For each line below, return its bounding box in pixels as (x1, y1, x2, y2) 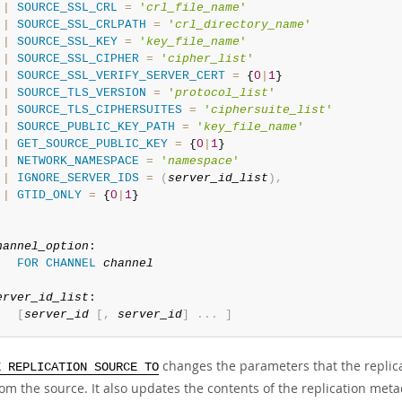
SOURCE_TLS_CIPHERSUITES (16, 103, 182, 117)
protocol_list (174, 86, 268, 100)
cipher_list (167, 52, 247, 66)
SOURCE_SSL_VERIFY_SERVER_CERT (16, 69, 225, 83)
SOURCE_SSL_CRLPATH (16, 18, 146, 31)
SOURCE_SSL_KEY (16, 35, 118, 48)
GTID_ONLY (16, 188, 82, 202)
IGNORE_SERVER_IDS (16, 171, 139, 185)
